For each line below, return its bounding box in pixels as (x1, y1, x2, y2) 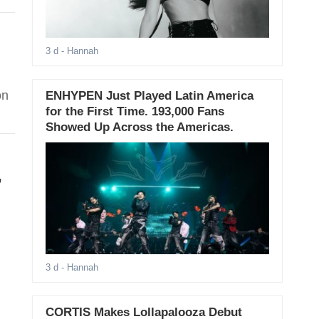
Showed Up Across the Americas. (45, 120, 234, 135)
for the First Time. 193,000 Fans (45, 105, 224, 119)
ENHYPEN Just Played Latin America (45, 89, 253, 103)
